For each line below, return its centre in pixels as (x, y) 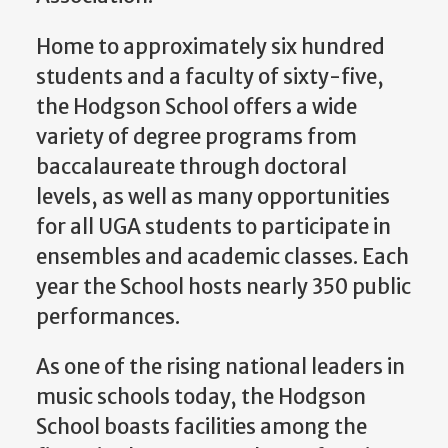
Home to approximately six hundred (210, 46)
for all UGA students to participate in (213, 226)
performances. (112, 316)
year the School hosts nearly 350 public (223, 286)
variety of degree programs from (196, 136)
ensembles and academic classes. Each (222, 256)
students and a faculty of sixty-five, (210, 76)
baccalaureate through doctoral (191, 166)
